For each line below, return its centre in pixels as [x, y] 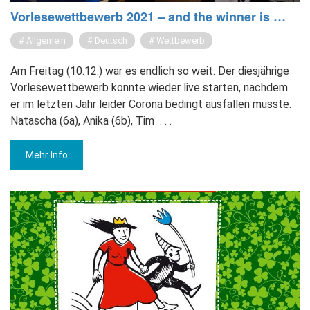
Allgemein [46, 41]
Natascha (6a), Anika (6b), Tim [82, 121]
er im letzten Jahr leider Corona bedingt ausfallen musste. [151, 104]
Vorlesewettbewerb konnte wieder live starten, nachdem [149, 88]
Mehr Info [47, 155]
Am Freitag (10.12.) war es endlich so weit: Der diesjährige [150, 71]
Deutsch [111, 41]
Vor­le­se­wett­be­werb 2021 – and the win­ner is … [148, 17]
